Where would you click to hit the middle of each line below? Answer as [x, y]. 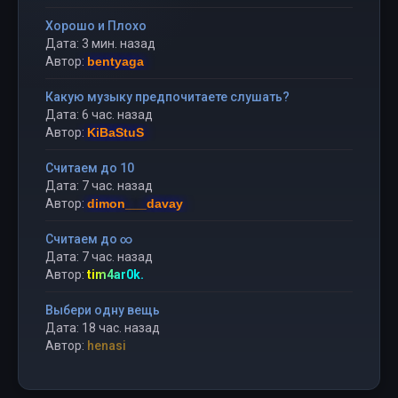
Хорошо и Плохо [96, 26]
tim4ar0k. [115, 275]
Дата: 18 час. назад [103, 328]
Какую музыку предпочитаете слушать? [167, 97]
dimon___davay [135, 203]
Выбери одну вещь [103, 310]
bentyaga [115, 61]
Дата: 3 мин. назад [100, 44]
